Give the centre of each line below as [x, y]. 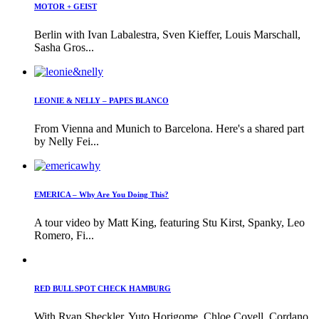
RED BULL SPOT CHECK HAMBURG [103, 288]
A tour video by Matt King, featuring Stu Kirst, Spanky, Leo [169, 222]
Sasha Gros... [64, 48]
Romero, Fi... [64, 235]
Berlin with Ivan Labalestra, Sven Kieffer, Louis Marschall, [167, 35]
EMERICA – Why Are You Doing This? [101, 194]
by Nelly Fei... [67, 142]
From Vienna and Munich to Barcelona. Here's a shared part [169, 129]
